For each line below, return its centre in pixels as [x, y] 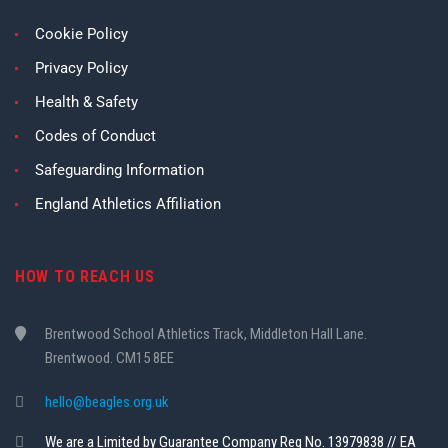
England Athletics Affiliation [128, 204]
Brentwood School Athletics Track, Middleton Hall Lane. [206, 334]
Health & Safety [86, 102]
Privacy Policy [81, 68]
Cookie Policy [81, 34]
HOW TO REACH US [85, 276]
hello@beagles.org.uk [107, 402]
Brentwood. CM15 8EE [109, 358]
